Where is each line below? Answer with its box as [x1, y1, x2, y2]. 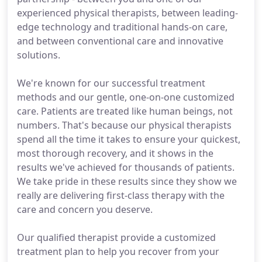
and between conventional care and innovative [17, 35, 223, 47]
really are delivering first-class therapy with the [17, 189, 225, 202]
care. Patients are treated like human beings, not [17, 105, 233, 118]
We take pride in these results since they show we [17, 175, 237, 188]
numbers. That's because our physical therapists [17, 119, 232, 132]
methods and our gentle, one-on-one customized [17, 91, 235, 104]
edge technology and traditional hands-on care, [17, 20, 227, 33]
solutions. [17, 49, 60, 61]
